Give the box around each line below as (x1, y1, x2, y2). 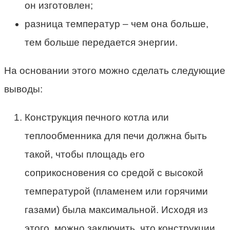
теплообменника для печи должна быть (25, 130, 207, 142)
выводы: (4, 84, 43, 95)
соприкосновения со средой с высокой (25, 167, 203, 179)
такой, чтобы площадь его (25, 149, 145, 160)
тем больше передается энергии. (25, 37, 178, 48)
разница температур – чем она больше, (25, 18, 208, 30)
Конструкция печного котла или (25, 112, 169, 123)
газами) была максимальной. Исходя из (25, 204, 208, 216)
